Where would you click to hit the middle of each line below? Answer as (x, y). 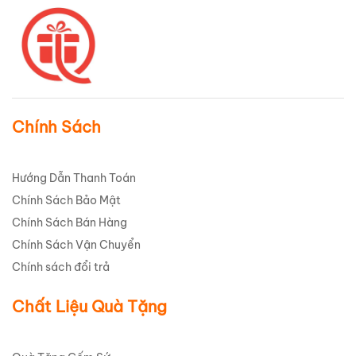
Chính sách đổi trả (61, 267)
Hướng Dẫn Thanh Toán (74, 178)
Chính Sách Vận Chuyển (76, 245)
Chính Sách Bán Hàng (70, 223)
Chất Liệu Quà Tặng (89, 307)
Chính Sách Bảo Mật (66, 201)
